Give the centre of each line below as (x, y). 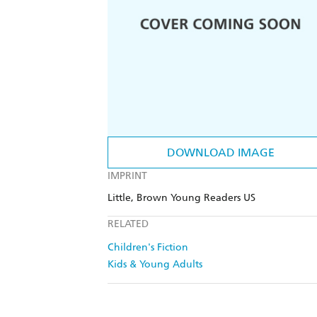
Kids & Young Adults (155, 265)
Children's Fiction (148, 248)
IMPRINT (127, 176)
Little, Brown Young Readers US (181, 198)
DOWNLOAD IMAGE (221, 153)
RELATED (128, 224)
